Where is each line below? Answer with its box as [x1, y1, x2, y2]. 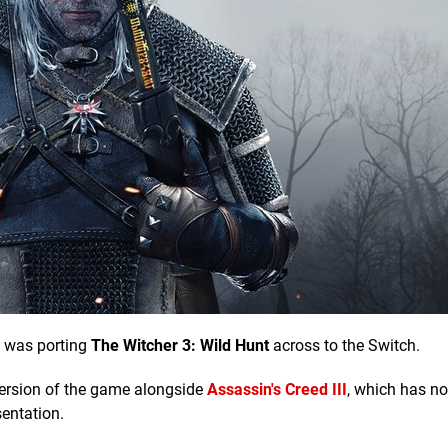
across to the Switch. [269, 335, 420, 355]
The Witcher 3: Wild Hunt [91, 335, 269, 355]
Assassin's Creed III [207, 379, 347, 399]
